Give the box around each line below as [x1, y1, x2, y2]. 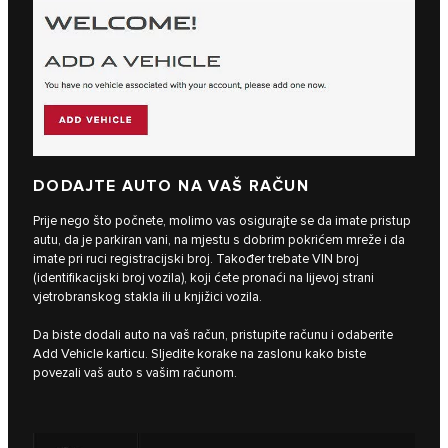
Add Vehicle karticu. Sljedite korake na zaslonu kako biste [33, 346, 366, 363]
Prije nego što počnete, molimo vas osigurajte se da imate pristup [33, 213, 411, 230]
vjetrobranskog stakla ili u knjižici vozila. [33, 289, 262, 306]
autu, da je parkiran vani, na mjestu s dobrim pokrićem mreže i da [33, 232, 405, 249]
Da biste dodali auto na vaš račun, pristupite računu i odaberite [33, 327, 393, 344]
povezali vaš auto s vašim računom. [33, 365, 237, 382]
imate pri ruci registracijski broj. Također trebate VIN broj [33, 251, 359, 268]
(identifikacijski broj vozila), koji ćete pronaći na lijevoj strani [33, 270, 374, 287]
